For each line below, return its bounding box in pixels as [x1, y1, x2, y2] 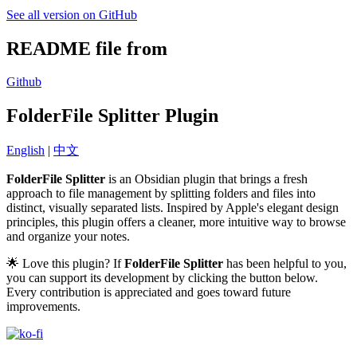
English [6, 143, 45, 158]
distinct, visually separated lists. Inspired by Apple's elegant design [6, 201, 339, 215]
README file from [6, 37, 167, 59]
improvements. [6, 300, 80, 314]
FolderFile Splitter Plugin [6, 105, 218, 127]
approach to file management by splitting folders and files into [6, 186, 316, 201]
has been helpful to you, [223, 257, 347, 271]
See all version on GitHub [6, 7, 137, 22]
